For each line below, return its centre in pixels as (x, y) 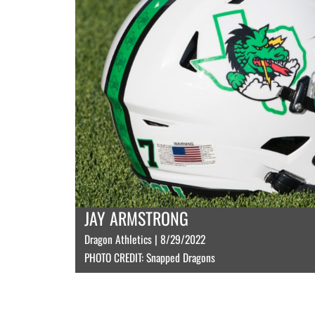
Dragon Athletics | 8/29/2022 (145, 239)
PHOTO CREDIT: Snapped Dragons (150, 257)
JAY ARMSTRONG (136, 218)
